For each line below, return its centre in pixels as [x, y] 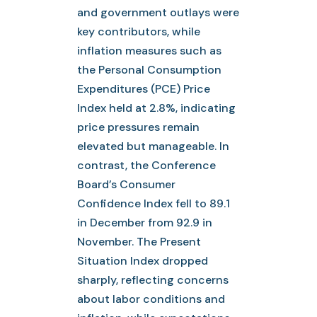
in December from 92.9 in [145, 223]
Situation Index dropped [143, 261]
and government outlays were [158, 12]
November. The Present [139, 242]
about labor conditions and [151, 299]
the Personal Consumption [150, 70]
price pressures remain [139, 127]
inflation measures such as [150, 51]
